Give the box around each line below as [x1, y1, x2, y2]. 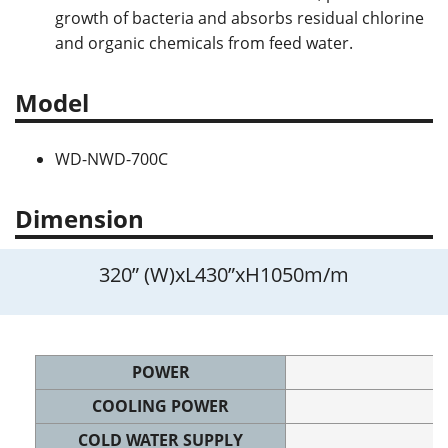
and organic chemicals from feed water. [55, 32, 357, 54]
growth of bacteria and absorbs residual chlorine [55, 7, 424, 29]
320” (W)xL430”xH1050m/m [99, 261, 349, 288]
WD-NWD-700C [55, 148, 172, 170]
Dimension [15, 202, 144, 235]
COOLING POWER [92, 395, 229, 417]
